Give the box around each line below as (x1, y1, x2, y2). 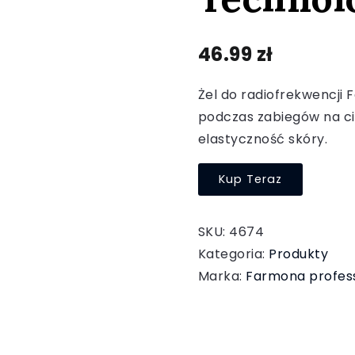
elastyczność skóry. (197, 130, 328, 148)
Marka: (197, 267, 246, 285)
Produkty (269, 245, 329, 263)
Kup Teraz (218, 171, 282, 187)
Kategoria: (197, 245, 269, 263)
